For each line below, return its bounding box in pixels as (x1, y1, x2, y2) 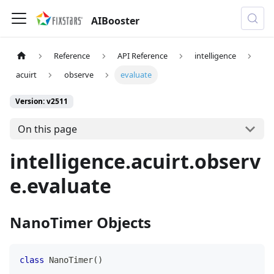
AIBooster (91, 14, 140, 28)
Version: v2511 (15, 96, 68, 107)
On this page (17, 122, 77, 136)
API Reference (117, 50, 168, 62)
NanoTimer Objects (10, 212, 151, 233)
